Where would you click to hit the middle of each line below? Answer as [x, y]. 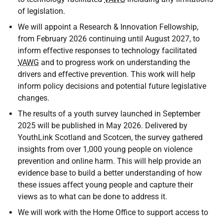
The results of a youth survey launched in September [109, 114]
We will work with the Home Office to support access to [113, 212]
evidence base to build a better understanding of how [110, 173]
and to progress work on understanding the [114, 62]
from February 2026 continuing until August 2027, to [109, 39]
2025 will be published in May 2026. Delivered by [103, 126]
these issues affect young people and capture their [105, 185]
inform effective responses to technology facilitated [107, 51]
